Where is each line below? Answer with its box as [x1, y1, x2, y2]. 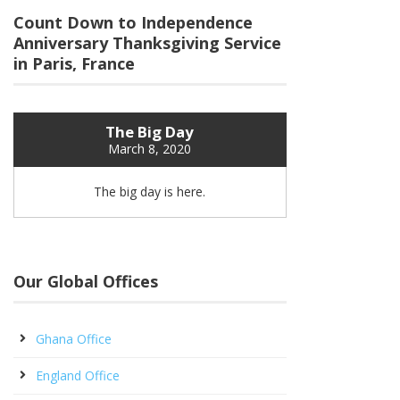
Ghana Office [36, 330, 112, 348]
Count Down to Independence [13, 12, 253, 33]
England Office [36, 367, 120, 385]
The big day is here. [94, 183, 206, 201]
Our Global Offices [13, 271, 158, 293]
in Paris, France [13, 53, 135, 74]
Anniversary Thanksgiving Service [13, 32, 281, 54]
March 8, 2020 [108, 140, 192, 158]
